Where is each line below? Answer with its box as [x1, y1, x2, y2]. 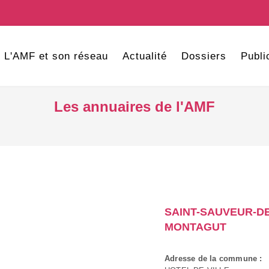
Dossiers [181, 50, 226, 62]
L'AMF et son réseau [4, 50, 108, 62]
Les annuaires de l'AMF [54, 98, 215, 115]
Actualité [122, 50, 167, 62]
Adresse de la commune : [165, 253, 262, 263]
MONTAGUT [165, 220, 226, 233]
